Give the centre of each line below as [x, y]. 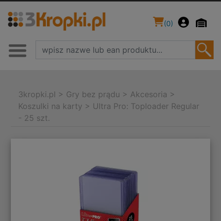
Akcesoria [149, 94]
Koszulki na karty [51, 106]
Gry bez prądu [93, 94]
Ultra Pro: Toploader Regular [146, 106]
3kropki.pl [37, 94]
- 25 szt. [34, 118]
